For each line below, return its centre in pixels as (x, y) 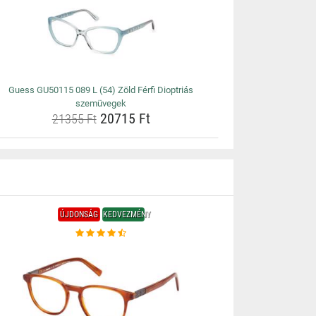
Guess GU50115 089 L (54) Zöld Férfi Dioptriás (101, 90)
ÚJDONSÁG (79, 214)
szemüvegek (101, 103)
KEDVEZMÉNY (126, 214)
